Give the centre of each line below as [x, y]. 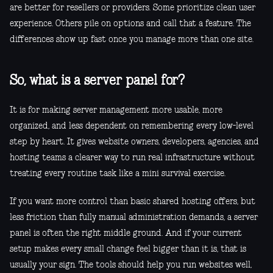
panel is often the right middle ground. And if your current [126, 234]
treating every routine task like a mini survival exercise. [118, 174]
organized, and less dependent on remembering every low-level [132, 126]
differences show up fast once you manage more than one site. [132, 40]
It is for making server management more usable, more [116, 111]
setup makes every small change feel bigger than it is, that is [128, 250]
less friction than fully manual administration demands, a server [134, 218]
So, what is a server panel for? [97, 81]
